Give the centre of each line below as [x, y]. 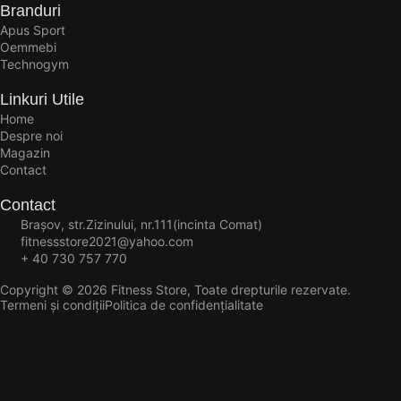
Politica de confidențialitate [184, 304]
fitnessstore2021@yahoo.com [107, 241]
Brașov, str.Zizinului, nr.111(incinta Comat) [141, 224]
